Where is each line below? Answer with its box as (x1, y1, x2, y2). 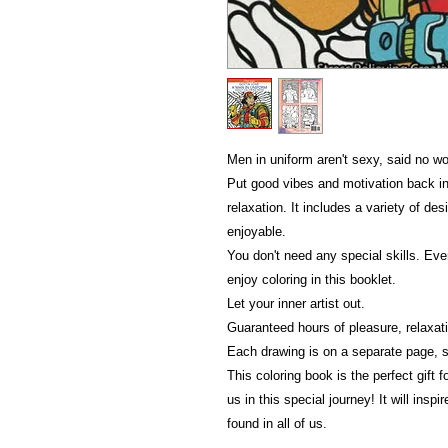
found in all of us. (227, 416, 327, 431)
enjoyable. (227, 224, 286, 239)
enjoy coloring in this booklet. (227, 272, 396, 287)
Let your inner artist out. (227, 296, 365, 311)
